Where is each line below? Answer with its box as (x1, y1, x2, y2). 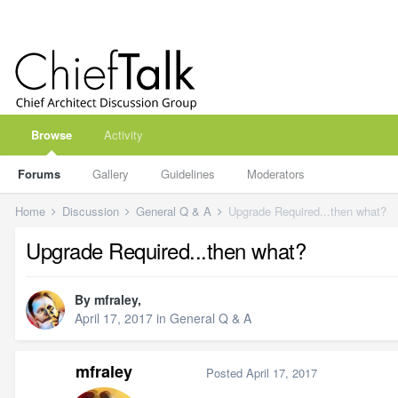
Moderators (247, 165, 305, 182)
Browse (31, 126, 72, 143)
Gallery (92, 165, 129, 182)
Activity (104, 126, 143, 143)
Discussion (62, 203, 123, 219)
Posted (206, 363, 246, 381)
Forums (18, 165, 60, 182)
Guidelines (161, 165, 215, 182)
